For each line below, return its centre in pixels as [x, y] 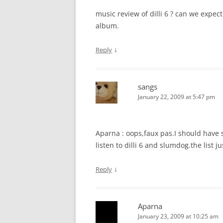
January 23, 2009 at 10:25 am [178, 216]
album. [107, 26]
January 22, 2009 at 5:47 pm [176, 97]
